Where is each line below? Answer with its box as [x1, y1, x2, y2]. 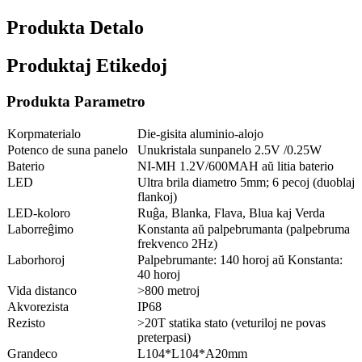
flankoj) [137, 189, 177, 204]
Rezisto [7, 315, 45, 330]
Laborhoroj [7, 252, 65, 267]
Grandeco [7, 346, 57, 360]
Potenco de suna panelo [7, 142, 128, 157]
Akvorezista [7, 299, 69, 314]
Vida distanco [7, 283, 77, 297]
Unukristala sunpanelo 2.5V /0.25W [137, 142, 322, 157]
